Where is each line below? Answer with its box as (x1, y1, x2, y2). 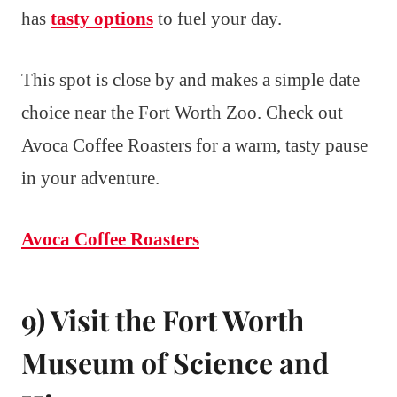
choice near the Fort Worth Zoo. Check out (21, 102, 343, 124)
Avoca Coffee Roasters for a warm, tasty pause (21, 135, 368, 157)
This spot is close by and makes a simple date (21, 69, 360, 91)
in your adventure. (21, 167, 160, 190)
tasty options (51, 8, 153, 30)
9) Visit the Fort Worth (21, 300, 304, 339)
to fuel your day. (153, 8, 282, 30)
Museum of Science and (21, 343, 329, 382)
